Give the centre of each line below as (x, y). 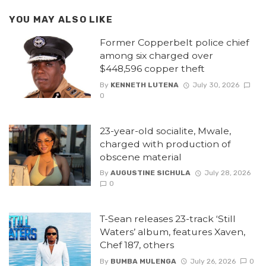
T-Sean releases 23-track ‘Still (167, 219)
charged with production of (165, 144)
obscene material (140, 157)
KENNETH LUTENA (144, 85)
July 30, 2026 (216, 85)
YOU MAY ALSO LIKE (61, 19)
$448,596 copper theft (153, 69)
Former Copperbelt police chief (174, 43)
